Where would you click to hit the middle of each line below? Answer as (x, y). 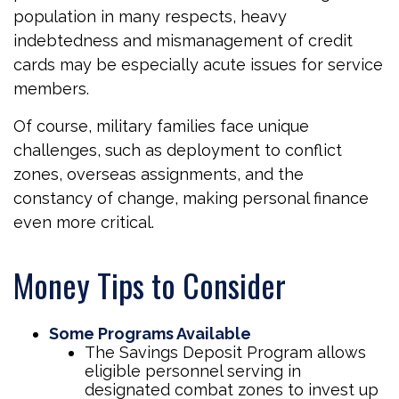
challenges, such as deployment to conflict (178, 150)
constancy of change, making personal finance (191, 198)
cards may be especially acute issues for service (198, 65)
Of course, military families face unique (161, 126)
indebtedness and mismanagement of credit (183, 41)
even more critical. (84, 222)
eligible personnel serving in (193, 371)
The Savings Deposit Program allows (225, 352)
